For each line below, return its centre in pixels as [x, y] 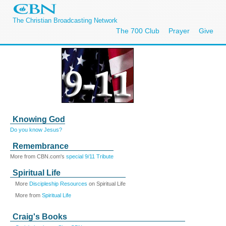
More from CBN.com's [38, 156]
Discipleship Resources [58, 184]
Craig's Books [40, 217]
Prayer [179, 31]
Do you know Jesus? [36, 130]
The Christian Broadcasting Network [65, 20]
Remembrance [41, 146]
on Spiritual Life [106, 184]
